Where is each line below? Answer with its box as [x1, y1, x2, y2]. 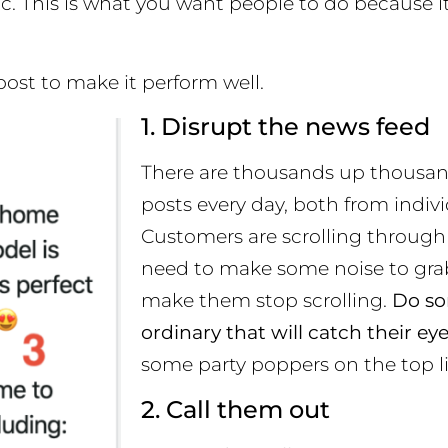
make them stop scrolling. [141, 289, 392, 313]
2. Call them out [141, 394, 330, 424]
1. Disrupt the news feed [141, 112, 430, 142]
